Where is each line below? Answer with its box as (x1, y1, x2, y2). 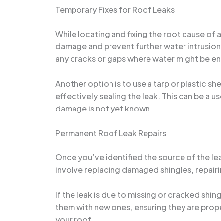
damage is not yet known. (55, 103, 152, 113)
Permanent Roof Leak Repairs (55, 128, 166, 139)
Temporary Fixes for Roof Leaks (55, 4, 175, 15)
